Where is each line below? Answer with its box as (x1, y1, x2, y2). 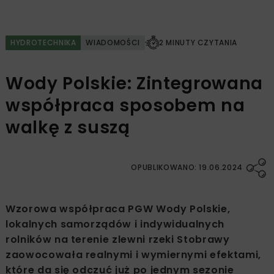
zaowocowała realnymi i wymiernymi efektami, (6, 247, 261, 262)
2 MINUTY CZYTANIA (158, 37, 238, 48)
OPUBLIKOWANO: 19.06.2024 (131, 161, 243, 172)
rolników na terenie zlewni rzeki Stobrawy (6, 232, 230, 246)
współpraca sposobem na (6, 93, 245, 117)
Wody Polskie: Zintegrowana (6, 71, 263, 95)
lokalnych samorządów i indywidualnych (6, 217, 225, 231)
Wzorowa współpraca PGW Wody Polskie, (6, 201, 231, 216)
